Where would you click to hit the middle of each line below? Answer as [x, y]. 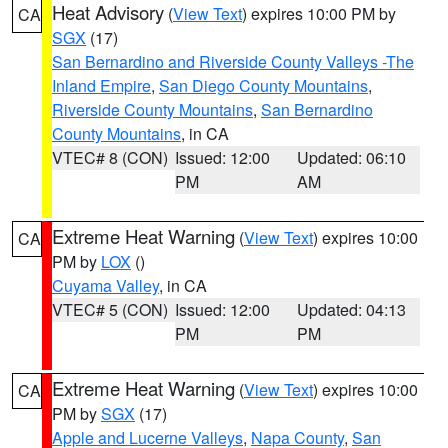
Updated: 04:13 [352, 309]
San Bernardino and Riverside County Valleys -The [233, 61]
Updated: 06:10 [352, 157]
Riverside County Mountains [152, 109]
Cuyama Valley [105, 285]
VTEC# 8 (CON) [110, 157]
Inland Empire [101, 85]
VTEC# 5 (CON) [110, 309]
